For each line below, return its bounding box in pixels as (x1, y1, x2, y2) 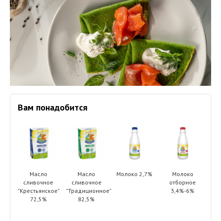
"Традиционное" (66, 187, 111, 195)
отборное (169, 179, 196, 186)
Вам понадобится (18, 102, 87, 113)
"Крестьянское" (18, 187, 60, 195)
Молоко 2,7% (116, 170, 153, 178)
